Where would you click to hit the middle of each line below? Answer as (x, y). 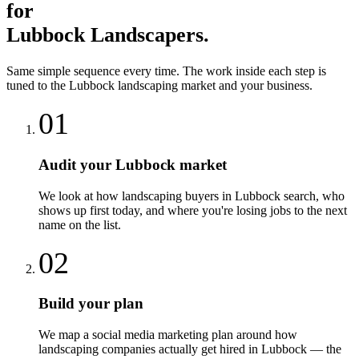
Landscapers (147, 34)
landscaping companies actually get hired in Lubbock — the (190, 349)
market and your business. (245, 86)
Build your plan (91, 304)
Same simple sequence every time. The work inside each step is (166, 71)
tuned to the (38, 86)
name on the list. (80, 224)
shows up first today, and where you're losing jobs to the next (193, 210)
